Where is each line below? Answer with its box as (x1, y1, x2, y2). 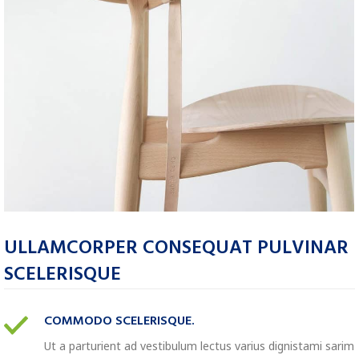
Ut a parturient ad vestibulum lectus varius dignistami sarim (44, 337, 354, 353)
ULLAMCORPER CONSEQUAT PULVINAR (4, 232, 349, 264)
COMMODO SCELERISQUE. (44, 310, 195, 332)
